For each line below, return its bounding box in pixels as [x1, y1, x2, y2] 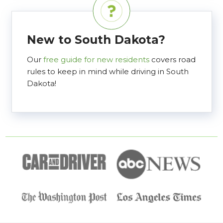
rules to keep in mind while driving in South [26, 66, 189, 76]
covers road [149, 54, 196, 64]
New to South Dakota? [26, 33, 165, 47]
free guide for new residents [43, 54, 149, 64]
